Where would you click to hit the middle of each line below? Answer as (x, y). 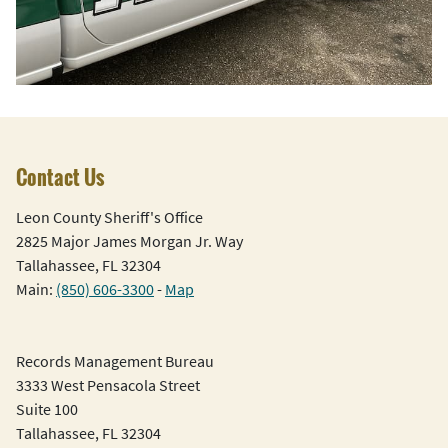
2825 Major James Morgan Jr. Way (129, 241)
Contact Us (60, 177)
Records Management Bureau (115, 361)
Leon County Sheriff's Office (109, 217)
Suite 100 (47, 409)
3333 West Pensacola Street (108, 385)
